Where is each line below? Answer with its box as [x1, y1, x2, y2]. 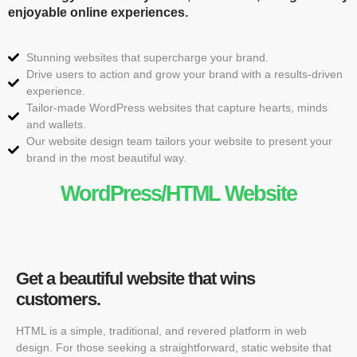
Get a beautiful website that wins [16, 268, 255, 288]
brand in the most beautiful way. [25, 151, 186, 164]
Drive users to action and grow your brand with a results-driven [25, 67, 343, 80]
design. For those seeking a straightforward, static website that [16, 340, 331, 354]
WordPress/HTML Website [61, 181, 296, 206]
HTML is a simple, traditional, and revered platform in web [16, 324, 307, 337]
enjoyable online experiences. [8, 5, 188, 19]
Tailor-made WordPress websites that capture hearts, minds [25, 100, 328, 114]
